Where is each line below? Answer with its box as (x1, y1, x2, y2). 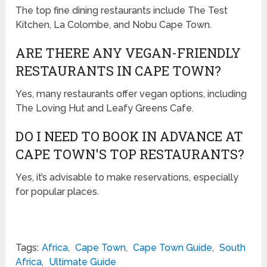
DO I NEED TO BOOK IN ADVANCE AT (15, 128, 244, 145)
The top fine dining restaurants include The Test (15, 5, 228, 17)
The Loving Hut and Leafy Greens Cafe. (15, 103, 194, 114)
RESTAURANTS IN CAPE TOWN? (15, 62, 222, 80)
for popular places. (15, 186, 100, 198)
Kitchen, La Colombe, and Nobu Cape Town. (15, 19, 212, 31)
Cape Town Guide (133, 242, 213, 254)
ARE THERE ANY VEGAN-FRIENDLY (15, 44, 241, 62)
